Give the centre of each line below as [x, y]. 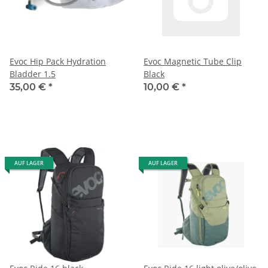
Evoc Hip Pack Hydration [58, 61]
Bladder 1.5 [33, 74]
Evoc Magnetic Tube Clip [193, 61]
